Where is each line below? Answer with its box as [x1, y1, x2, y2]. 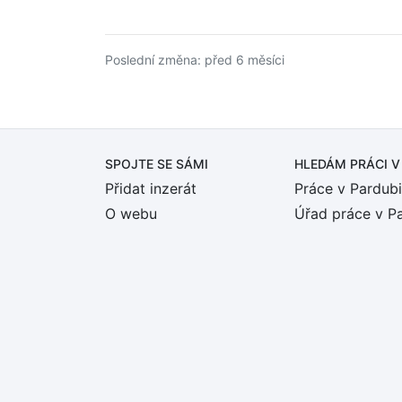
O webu [105, 205, 157, 223]
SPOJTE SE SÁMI [105, 156, 208, 171]
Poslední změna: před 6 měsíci [105, 52, 284, 67]
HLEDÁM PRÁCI [294, 156, 391, 171]
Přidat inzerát [105, 179, 197, 197]
